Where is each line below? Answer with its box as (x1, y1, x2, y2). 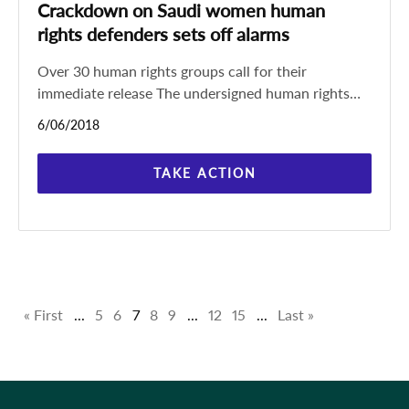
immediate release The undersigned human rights (37, 84, 156, 101)
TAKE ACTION (152, 165, 257, 181)
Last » (278, 306, 314, 323)
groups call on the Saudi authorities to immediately (37, 106, 362, 123)
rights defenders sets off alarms (37, 23, 289, 45)
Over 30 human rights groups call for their (37, 62, 307, 79)
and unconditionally (37, 128, 164, 145)
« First (24, 306, 63, 323)
